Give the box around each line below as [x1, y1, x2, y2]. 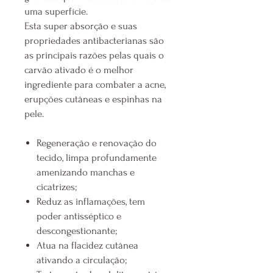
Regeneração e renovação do [37, 137, 157, 149]
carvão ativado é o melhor [24, 64, 133, 76]
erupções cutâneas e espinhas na [24, 93, 162, 105]
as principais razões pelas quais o [24, 49, 164, 62]
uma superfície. [24, 5, 88, 18]
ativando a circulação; [37, 254, 127, 266]
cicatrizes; [37, 181, 77, 193]
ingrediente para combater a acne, [24, 79, 166, 91]
